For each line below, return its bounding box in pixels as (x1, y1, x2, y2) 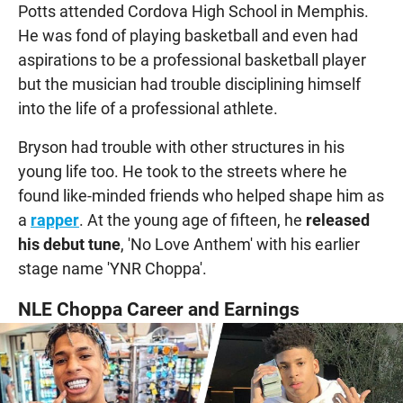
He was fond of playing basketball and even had (18, 25, 358, 45)
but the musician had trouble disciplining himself (18, 74, 361, 94)
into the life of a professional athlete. (18, 98, 278, 118)
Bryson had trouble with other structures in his (18, 137, 345, 157)
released (306, 210, 370, 229)
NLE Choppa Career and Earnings (18, 297, 300, 320)
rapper (31, 210, 79, 229)
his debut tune (18, 234, 121, 254)
